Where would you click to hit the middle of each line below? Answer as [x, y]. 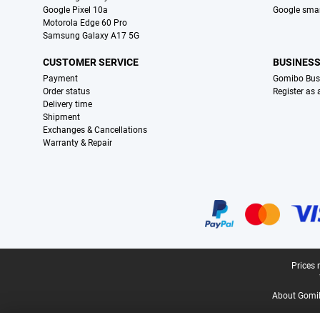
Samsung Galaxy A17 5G [91, 36]
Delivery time [67, 105]
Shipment [61, 117]
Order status [66, 92]
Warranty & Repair [77, 143]
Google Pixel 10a [75, 10]
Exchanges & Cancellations [95, 130]
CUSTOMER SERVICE [91, 62]
